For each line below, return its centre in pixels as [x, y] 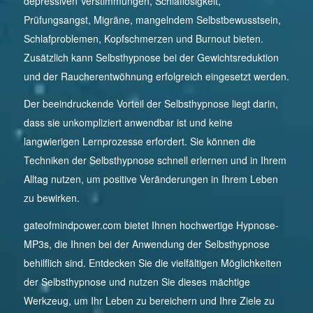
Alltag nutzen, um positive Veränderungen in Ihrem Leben [151, 179]
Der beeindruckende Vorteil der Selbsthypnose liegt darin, [151, 103]
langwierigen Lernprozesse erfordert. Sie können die [139, 141]
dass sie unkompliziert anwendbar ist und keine [128, 122]
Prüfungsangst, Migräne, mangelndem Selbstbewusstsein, [152, 19]
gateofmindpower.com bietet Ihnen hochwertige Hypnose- [151, 225]
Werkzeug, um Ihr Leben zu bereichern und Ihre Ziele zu [149, 300]
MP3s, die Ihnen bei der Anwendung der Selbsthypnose [146, 243]
